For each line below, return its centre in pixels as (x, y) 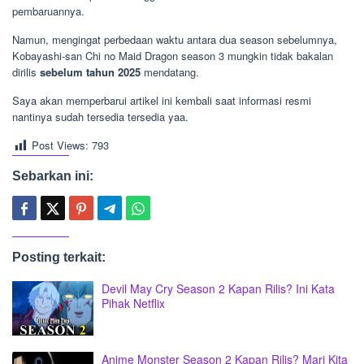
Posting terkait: (59, 257)
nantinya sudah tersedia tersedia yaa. (100, 116)
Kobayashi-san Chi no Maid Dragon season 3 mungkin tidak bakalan (173, 55)
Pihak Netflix (133, 303)
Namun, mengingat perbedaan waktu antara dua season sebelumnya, (175, 39)
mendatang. (170, 71)
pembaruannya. (48, 11)
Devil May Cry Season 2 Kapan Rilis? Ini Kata (218, 288)
